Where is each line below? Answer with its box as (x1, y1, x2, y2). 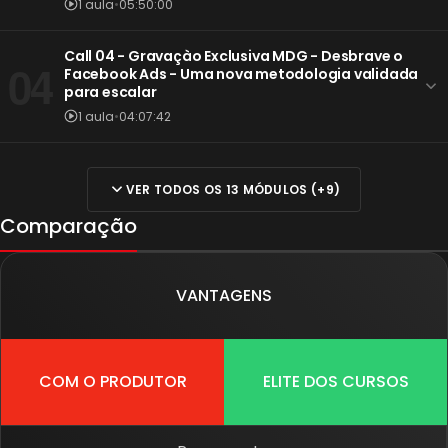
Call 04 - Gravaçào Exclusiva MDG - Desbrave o (64, 45, 403, 66)
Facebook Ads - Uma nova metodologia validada (64, 63, 419, 84)
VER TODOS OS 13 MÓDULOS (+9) (125, 180, 341, 198)
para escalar (64, 81, 157, 102)
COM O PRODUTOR (38, 369, 187, 393)
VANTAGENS (176, 283, 272, 307)
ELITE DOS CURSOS (262, 369, 409, 393)
